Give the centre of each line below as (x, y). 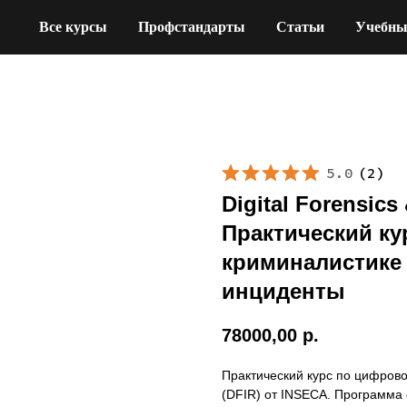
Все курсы (73, 27)
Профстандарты (192, 27)
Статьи (300, 27)
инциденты (283, 291)
